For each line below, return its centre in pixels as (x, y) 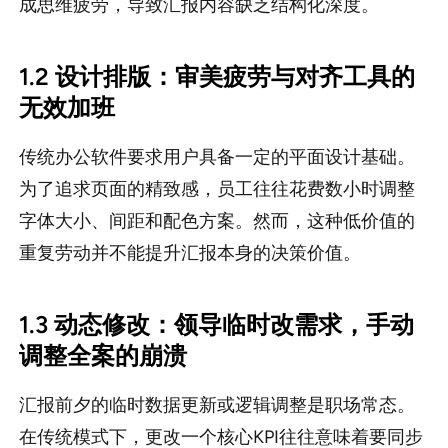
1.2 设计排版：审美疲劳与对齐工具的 (216, 77)
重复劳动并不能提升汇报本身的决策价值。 (189, 253)
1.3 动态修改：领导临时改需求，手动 (216, 325)
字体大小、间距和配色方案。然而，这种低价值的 (216, 221)
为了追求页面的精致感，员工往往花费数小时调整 (216, 189)
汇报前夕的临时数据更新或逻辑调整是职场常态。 (216, 405)
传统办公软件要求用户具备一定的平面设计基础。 (216, 157)
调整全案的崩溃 (102, 356)
